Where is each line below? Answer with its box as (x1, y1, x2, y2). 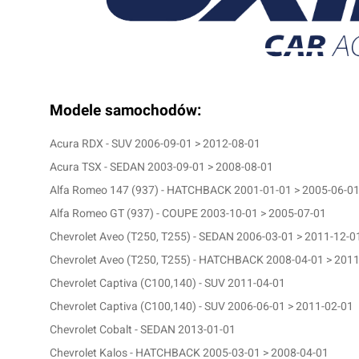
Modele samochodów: (50, 102, 201, 120)
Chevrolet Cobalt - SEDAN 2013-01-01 (50, 323, 236, 337)
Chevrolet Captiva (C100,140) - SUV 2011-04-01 (50, 276, 285, 290)
